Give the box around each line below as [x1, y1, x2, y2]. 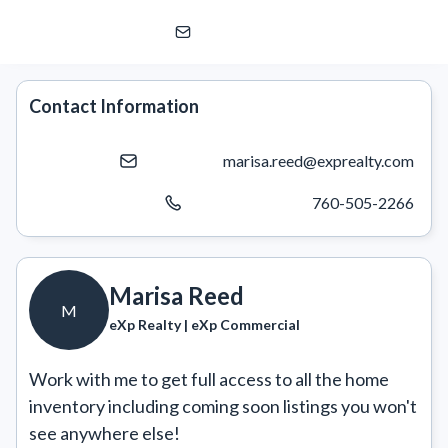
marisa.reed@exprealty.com [223, 151, 414, 170]
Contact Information [29, 95, 199, 117]
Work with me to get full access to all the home [29, 368, 389, 390]
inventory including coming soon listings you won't [29, 395, 417, 417]
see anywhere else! [29, 422, 180, 444]
